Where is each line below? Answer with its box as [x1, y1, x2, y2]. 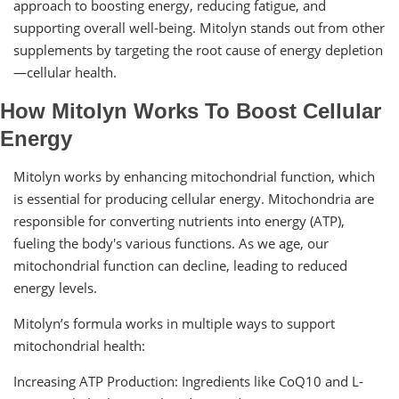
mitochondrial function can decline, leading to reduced [13, 256, 347, 274]
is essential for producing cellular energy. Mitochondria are [13, 189, 374, 208]
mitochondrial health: [13, 336, 145, 354]
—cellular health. [13, 62, 117, 81]
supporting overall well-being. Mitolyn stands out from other [13, 18, 385, 37]
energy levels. [13, 278, 97, 297]
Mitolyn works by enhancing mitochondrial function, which [13, 167, 375, 185]
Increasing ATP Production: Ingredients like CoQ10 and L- [13, 371, 363, 390]
